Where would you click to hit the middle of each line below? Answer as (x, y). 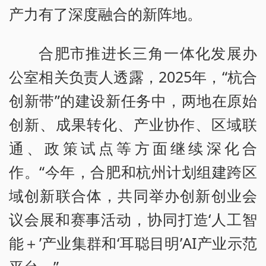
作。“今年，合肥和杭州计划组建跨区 (133, 171)
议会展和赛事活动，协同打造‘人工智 (133, 219)
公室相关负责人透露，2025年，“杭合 (133, 76)
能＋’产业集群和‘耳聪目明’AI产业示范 (133, 243)
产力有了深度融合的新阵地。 (105, 13)
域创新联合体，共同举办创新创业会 (133, 195)
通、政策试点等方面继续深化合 (133, 148)
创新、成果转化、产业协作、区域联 (133, 124)
